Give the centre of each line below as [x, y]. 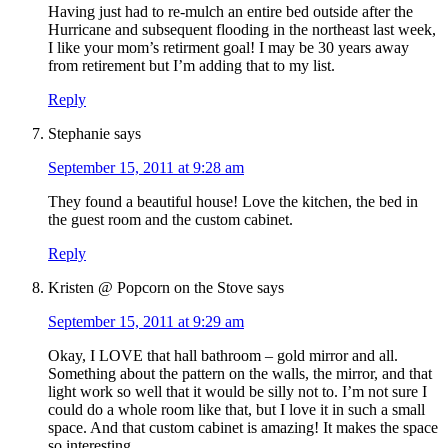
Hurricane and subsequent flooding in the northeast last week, [242, 30]
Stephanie [79, 134]
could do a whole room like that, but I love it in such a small [236, 410]
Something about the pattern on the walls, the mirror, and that [240, 374]
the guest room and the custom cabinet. [170, 220]
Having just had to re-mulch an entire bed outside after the [230, 12]
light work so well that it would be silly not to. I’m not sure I [237, 392]
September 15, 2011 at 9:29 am [146, 322]
